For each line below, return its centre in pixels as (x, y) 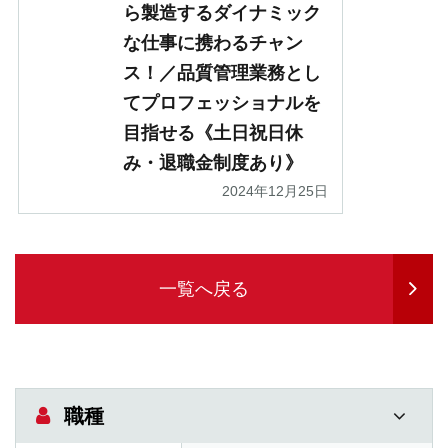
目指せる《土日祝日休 (213, 133)
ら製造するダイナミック (222, 13)
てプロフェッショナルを (222, 103)
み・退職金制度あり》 (213, 163)
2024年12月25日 (275, 191)
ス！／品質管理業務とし (222, 73)
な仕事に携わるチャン (213, 43)
